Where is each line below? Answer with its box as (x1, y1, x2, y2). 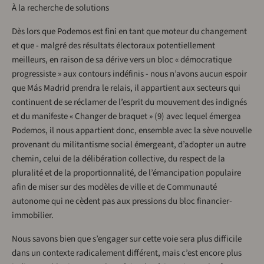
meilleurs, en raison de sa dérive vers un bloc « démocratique (12, 54, 232, 67)
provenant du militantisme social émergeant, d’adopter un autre (12, 138, 246, 151)
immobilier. (12, 209, 54, 222)
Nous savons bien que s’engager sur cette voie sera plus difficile (12, 233, 242, 246)
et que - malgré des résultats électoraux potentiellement (12, 39, 215, 52)
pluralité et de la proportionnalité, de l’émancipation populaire (12, 167, 241, 180)
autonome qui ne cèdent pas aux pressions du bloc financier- (12, 195, 232, 208)
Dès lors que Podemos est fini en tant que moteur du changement (12, 25, 247, 38)
